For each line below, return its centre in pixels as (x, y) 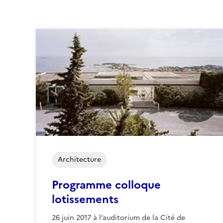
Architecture (79, 160)
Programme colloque (106, 185)
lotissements (85, 200)
